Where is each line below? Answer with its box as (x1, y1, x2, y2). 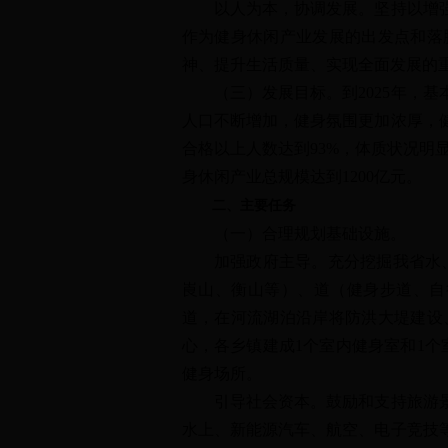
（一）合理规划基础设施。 (181, 225, 406, 242)
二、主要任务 (197, 198, 296, 213)
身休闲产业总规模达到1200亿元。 (181, 168, 422, 185)
